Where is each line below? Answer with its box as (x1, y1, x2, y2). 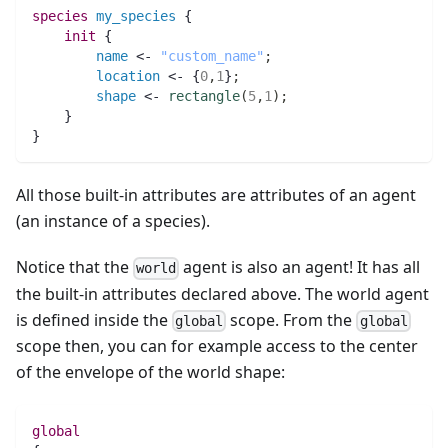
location (96, 68, 160, 85)
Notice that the (16, 256, 133, 279)
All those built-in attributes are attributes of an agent (16, 184, 416, 207)
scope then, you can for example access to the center (16, 334, 418, 357)
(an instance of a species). (16, 210, 210, 233)
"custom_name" (160, 48, 264, 65)
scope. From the (226, 308, 357, 331)
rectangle (168, 88, 240, 105)
